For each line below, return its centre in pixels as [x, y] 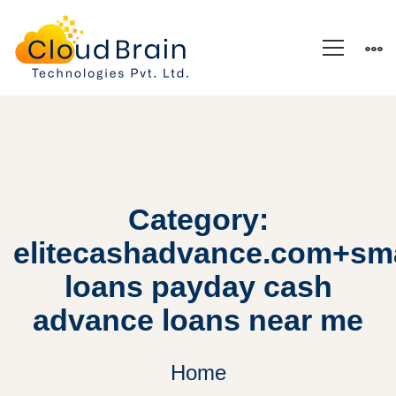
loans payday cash [198, 286]
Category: [198, 219]
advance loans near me [198, 320]
